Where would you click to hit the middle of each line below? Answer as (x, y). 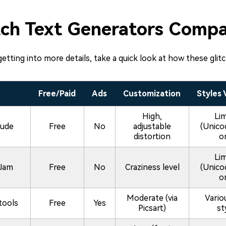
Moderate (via (152, 198)
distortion (152, 136)
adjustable (152, 126)
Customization (152, 93)
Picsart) (152, 208)
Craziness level (152, 167)
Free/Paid (57, 93)
